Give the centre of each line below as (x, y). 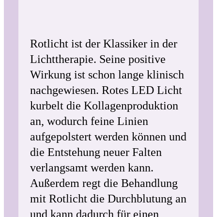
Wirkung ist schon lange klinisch (107, 75)
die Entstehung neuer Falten (96, 152)
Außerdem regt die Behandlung (104, 183)
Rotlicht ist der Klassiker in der (104, 44)
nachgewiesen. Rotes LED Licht (106, 90)
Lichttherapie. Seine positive (98, 59)
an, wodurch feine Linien (89, 121)
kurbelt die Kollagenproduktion (104, 106)
